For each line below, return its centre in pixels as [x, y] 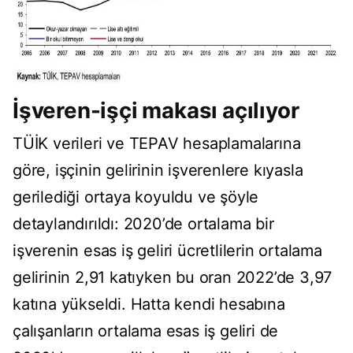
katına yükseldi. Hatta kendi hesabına [149, 305]
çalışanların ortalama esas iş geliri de [146, 331]
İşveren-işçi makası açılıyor [156, 111]
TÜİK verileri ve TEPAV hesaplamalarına [157, 144]
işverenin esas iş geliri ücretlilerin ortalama [167, 251]
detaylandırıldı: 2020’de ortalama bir [143, 224]
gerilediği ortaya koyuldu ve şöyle [136, 197]
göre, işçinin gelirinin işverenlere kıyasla [158, 171]
